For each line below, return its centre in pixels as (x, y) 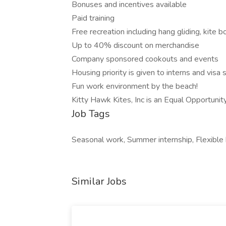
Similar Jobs (99, 181)
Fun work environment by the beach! (135, 86)
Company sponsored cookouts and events (145, 59)
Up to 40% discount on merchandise (135, 45)
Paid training (93, 18)
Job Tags (91, 114)
